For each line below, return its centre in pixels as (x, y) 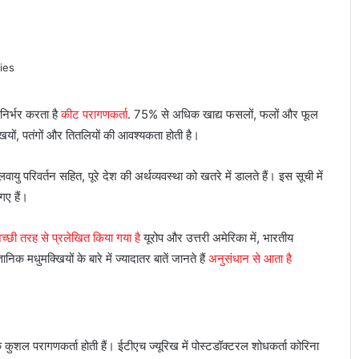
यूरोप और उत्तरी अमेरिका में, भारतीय (217, 238)
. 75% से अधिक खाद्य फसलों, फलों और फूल (223, 115)
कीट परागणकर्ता (94, 115)
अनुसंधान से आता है (250, 259)
